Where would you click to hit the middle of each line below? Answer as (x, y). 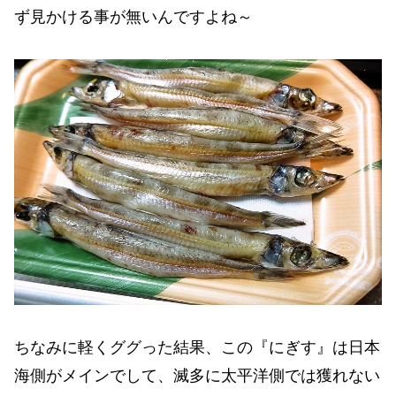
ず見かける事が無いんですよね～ (133, 16)
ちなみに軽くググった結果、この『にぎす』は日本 (197, 348)
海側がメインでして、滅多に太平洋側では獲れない (197, 376)
